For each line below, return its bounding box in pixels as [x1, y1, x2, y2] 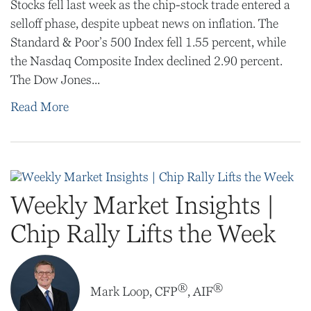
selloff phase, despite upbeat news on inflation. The [10, 17, 278, 31]
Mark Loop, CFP [90, 284, 178, 299]
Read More [10, 100, 69, 114]
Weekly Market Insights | [10, 191, 275, 219]
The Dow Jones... [10, 73, 100, 87]
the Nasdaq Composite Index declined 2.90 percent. [10, 54, 283, 68]
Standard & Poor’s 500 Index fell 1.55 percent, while [10, 35, 286, 49]
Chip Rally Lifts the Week [10, 219, 276, 248]
